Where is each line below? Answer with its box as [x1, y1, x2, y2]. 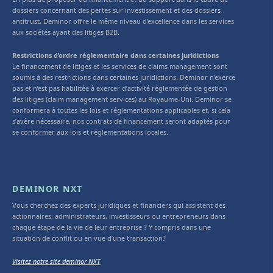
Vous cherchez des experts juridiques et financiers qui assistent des [12, 200, 225, 210]
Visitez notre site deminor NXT [12, 256, 101, 266]
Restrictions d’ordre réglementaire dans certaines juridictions [12, 50, 219, 60]
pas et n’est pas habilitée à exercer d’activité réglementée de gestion [12, 83, 227, 93]
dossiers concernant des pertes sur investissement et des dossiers [12, 5, 221, 15]
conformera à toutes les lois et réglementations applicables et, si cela [12, 105, 230, 115]
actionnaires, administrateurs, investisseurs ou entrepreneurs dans [12, 211, 225, 221]
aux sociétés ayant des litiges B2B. [12, 27, 119, 37]
